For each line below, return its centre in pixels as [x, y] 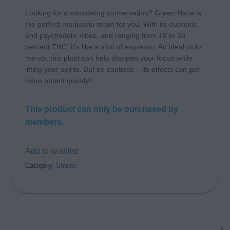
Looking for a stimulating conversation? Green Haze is [113, 13]
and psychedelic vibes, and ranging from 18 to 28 [105, 36]
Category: [41, 166]
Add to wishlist [52, 151]
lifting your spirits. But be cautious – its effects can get [112, 70]
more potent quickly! [58, 81]
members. [44, 122]
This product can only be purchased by [102, 109]
